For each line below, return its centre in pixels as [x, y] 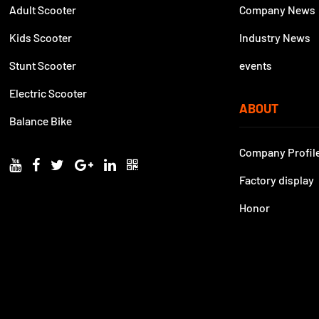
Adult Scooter [43, 10]
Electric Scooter [48, 93]
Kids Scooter [41, 38]
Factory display [277, 180]
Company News [278, 10]
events [256, 66]
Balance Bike [41, 121]
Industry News [275, 38]
